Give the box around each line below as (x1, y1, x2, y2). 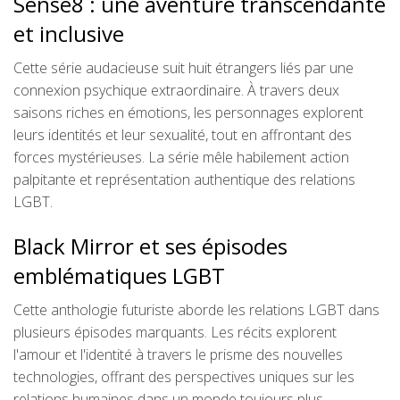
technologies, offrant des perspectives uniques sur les (13, 367, 354, 387)
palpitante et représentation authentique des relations (13, 170, 355, 189)
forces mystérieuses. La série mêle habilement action (13, 147, 349, 167)
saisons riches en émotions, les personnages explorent (13, 103, 363, 122)
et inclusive (13, 19, 124, 48)
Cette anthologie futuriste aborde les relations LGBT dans (13, 300, 379, 320)
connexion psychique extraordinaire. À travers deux (13, 80, 339, 100)
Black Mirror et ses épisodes (13, 231, 287, 261)
